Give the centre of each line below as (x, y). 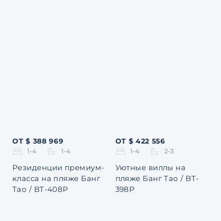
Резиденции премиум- (58, 168)
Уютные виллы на (150, 168)
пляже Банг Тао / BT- (157, 179)
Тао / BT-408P (40, 189)
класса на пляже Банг (56, 179)
